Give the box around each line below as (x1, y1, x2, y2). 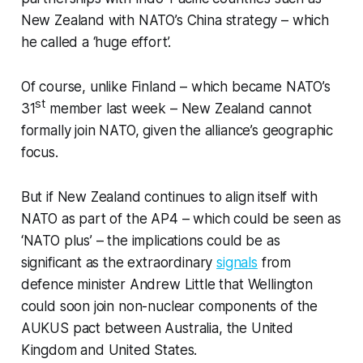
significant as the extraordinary (20, 254, 217, 271)
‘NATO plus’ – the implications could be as (20, 233, 280, 250)
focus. (20, 144, 58, 161)
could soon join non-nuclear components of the (20, 298, 318, 315)
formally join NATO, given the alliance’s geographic (20, 122, 334, 139)
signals (216, 254, 258, 271)
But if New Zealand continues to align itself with (20, 189, 318, 206)
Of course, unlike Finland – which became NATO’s (20, 79, 331, 96)
